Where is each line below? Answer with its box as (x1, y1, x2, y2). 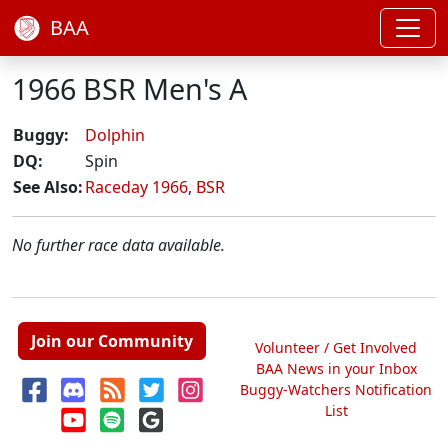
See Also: (13, 176, 83, 198)
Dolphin (85, 124, 145, 146)
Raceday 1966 (85, 176, 188, 198)
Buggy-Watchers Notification (240, 379, 432, 399)
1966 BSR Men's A (12, 69, 247, 108)
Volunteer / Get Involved (255, 337, 417, 357)
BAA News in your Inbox (255, 358, 417, 378)
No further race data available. (12, 234, 225, 256)
